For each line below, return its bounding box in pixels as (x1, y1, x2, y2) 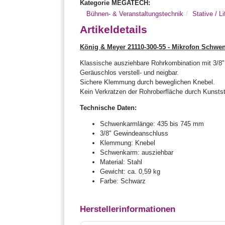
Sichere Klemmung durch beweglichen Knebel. (80, 78, 215, 86)
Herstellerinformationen (80, 204, 176, 214)
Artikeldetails (80, 23, 148, 35)
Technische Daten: (80, 103, 137, 111)
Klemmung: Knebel (100, 139, 156, 147)
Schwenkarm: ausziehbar (100, 148, 174, 156)
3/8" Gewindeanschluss (100, 129, 169, 137)
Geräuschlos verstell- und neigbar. (80, 68, 179, 76)
